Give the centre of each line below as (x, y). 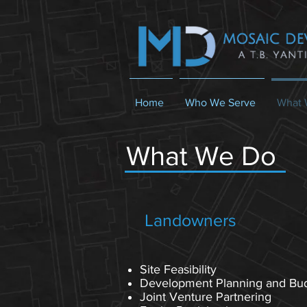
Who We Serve (220, 102)
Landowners (191, 220)
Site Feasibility (178, 269)
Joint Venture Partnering (206, 297)
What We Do (201, 156)
